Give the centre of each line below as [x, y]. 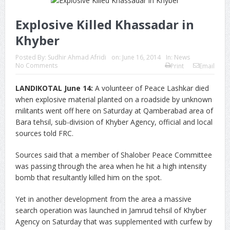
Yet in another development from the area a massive [103, 199]
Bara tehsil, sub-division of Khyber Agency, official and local [114, 122]
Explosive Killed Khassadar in [104, 24]
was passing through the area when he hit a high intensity [111, 166]
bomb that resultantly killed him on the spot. [88, 177]
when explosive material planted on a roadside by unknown [113, 99]
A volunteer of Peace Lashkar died [151, 88]
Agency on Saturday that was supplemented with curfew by [113, 222]
